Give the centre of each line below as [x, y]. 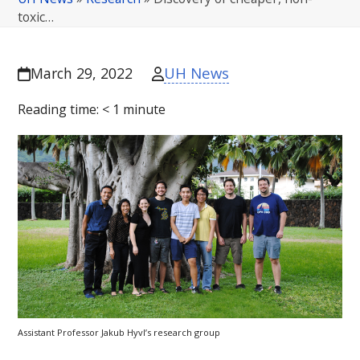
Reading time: [60, 110]
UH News [197, 73]
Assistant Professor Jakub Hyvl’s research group [119, 332]
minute [145, 110]
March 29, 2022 [81, 74]
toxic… [36, 17]
